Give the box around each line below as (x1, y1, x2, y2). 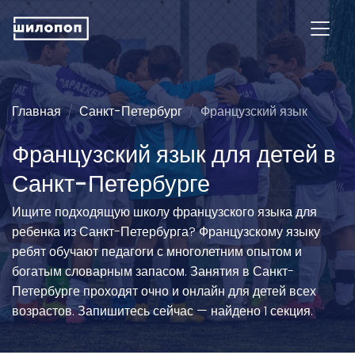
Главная (12, 102, 61, 120)
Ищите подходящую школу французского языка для (12, 203, 317, 221)
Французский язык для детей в (12, 139, 335, 170)
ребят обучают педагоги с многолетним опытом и (12, 242, 302, 261)
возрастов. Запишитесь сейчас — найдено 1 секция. (12, 302, 313, 320)
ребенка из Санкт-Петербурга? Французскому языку (12, 223, 320, 241)
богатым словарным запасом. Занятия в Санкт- (12, 262, 294, 281)
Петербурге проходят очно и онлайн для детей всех (12, 282, 316, 300)
